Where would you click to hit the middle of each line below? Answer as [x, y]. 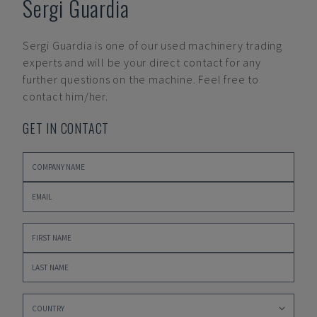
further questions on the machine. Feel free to [141, 79]
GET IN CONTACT [66, 128]
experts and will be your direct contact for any [142, 62]
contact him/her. [65, 96]
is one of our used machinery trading [189, 45]
